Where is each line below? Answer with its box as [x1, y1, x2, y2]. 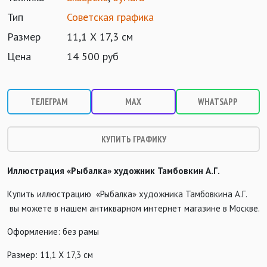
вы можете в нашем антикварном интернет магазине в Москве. [7, 203, 260, 215]
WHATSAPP [197, 96, 238, 108]
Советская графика [67, 10, 154, 24]
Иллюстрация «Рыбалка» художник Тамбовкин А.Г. [7, 165, 220, 177]
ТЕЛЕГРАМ [30, 96, 69, 108]
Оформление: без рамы [7, 226, 99, 238]
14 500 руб [67, 49, 119, 64]
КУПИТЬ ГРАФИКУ [101, 133, 166, 145]
